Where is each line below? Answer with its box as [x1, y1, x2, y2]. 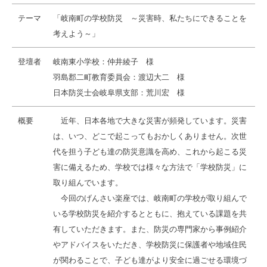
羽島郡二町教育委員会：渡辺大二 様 [53, 71, 185, 82]
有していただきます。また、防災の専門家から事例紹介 [53, 223, 247, 234]
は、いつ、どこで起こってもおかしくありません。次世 [53, 130, 247, 141]
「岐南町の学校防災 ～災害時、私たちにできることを [53, 12, 247, 23]
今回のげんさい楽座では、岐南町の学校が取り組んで [53, 192, 247, 203]
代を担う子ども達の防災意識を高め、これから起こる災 [53, 145, 247, 157]
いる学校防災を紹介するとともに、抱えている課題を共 [53, 207, 247, 219]
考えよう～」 [53, 27, 100, 39]
